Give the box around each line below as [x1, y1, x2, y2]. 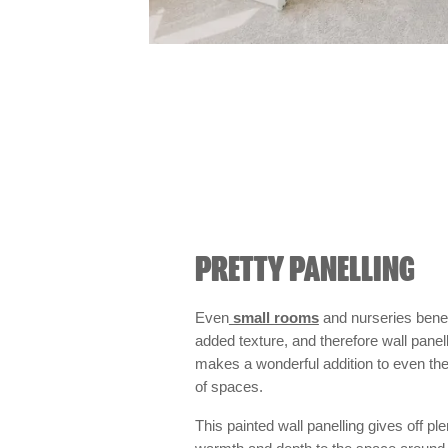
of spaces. [194, 377, 267, 395]
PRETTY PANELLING [194, 251, 415, 290]
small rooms [228, 308, 319, 326]
